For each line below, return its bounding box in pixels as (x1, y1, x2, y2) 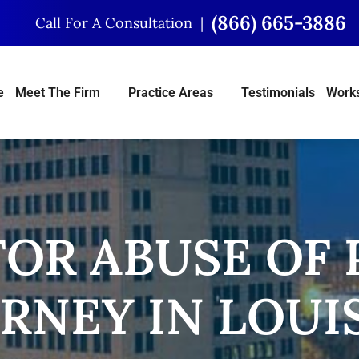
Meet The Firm (15, 84, 100, 100)
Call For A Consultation (35, 14, 192, 32)
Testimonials (241, 84, 315, 100)
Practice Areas (128, 84, 213, 100)
